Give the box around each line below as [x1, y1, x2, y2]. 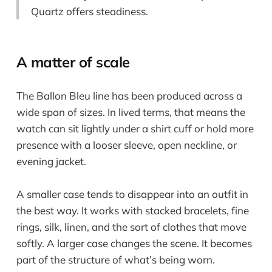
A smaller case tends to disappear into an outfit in [16, 187, 248, 200]
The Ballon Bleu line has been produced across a [16, 89, 242, 102]
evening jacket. [16, 154, 86, 168]
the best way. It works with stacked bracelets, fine [16, 203, 249, 217]
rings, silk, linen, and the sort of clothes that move [16, 220, 246, 233]
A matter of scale [16, 53, 130, 72]
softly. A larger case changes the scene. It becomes [16, 236, 252, 250]
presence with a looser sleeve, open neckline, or [16, 138, 237, 151]
